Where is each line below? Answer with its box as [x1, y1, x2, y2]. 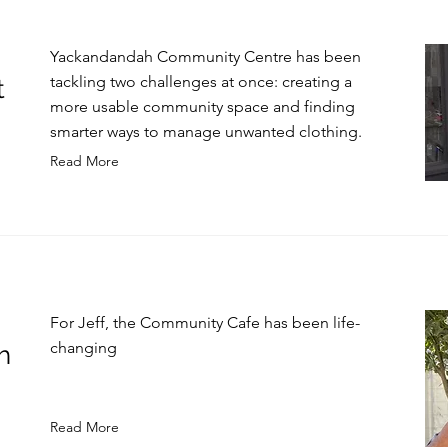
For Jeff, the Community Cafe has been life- [50, 313, 360, 332]
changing [50, 338, 117, 357]
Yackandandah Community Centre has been [50, 47, 361, 66]
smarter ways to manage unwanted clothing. [50, 122, 362, 141]
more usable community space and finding [50, 97, 355, 116]
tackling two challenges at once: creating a [50, 72, 352, 91]
